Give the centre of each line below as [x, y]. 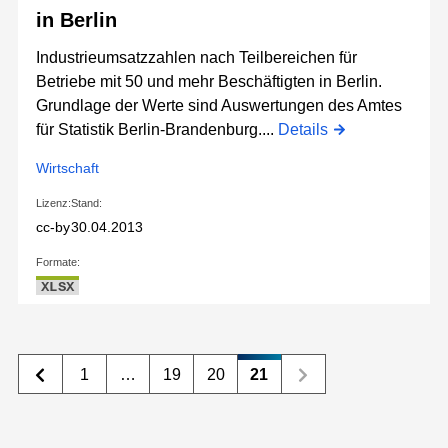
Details [303, 130]
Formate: [58, 262]
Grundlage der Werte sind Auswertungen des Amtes [219, 106]
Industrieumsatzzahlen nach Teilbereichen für [196, 58]
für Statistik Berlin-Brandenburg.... [157, 130]
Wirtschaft [67, 168]
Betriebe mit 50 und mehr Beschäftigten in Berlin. [209, 82]
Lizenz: [53, 203]
